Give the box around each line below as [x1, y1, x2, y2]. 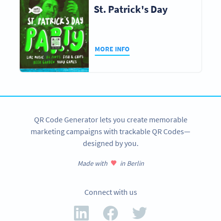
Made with [77, 159, 108, 168]
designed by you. [82, 138, 139, 148]
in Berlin [119, 159, 144, 168]
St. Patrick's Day [94, 2, 168, 16]
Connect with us [84, 187, 137, 197]
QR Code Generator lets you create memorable [34, 114, 187, 125]
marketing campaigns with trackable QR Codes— [31, 126, 190, 137]
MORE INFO [95, 44, 130, 53]
